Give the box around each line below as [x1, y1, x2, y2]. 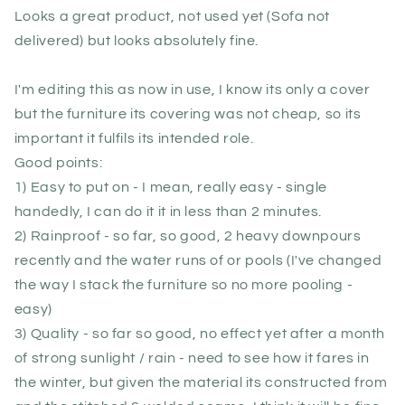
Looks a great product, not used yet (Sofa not [14, 8, 331, 24]
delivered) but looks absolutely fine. [14, 33, 259, 48]
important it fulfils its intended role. [14, 130, 254, 146]
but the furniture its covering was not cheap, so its [14, 106, 362, 121]
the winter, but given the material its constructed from [14, 374, 388, 390]
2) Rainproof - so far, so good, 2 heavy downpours [14, 228, 362, 243]
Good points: [14, 155, 103, 170]
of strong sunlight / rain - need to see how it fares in [14, 350, 370, 365]
